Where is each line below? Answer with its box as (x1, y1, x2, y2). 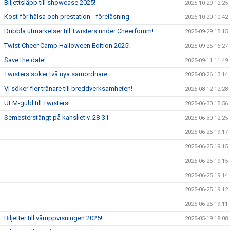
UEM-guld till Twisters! (4, 99, 70, 107)
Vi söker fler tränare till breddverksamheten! (4, 85, 132, 92)
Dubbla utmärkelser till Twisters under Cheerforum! (4, 27, 154, 35)
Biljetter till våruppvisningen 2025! (4, 214, 102, 222)
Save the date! (4, 56, 46, 64)
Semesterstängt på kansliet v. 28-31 (4, 113, 109, 121)
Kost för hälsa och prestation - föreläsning (4, 13, 129, 21)
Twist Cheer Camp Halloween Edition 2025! (4, 42, 130, 49)
